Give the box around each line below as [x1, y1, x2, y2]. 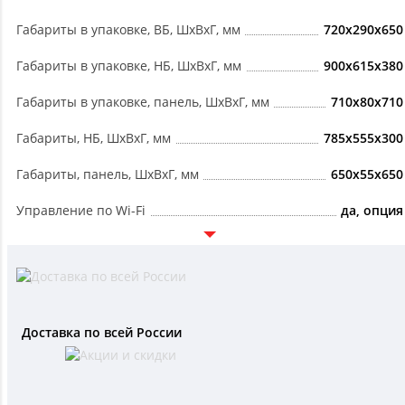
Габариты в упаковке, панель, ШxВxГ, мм [16, 93, 269, 111]
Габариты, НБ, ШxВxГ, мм [16, 129, 171, 147]
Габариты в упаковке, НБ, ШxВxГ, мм [16, 57, 241, 75]
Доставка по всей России [21, 324, 182, 342]
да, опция [341, 202, 403, 220]
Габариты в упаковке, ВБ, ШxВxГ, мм [16, 21, 240, 39]
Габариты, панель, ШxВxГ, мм [16, 165, 199, 184]
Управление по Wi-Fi [16, 202, 146, 220]
